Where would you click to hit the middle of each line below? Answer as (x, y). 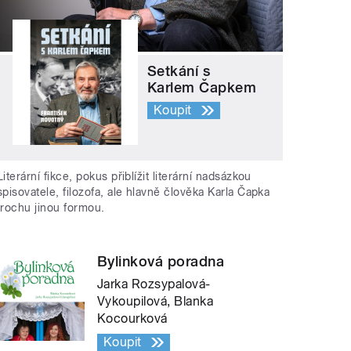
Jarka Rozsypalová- (154, 284)
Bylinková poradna (161, 262)
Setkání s (179, 71)
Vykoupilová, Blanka (156, 302)
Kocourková (132, 319)
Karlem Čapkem (202, 87)
